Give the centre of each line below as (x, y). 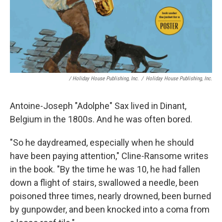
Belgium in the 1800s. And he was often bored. (101, 119)
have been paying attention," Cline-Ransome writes (109, 156)
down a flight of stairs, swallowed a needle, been (104, 183)
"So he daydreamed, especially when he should (102, 143)
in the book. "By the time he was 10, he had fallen (105, 169)
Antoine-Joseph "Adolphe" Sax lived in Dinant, (98, 106)
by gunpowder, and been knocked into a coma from (110, 210)
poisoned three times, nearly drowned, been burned (111, 196)
